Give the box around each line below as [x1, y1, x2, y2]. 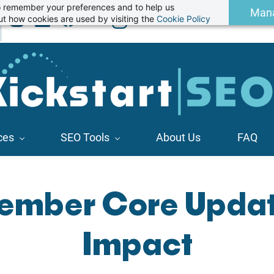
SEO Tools [61, 131, 109, 144]
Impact [81, 231, 193, 262]
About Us [156, 131, 201, 144]
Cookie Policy [156, 13, 210, 24]
